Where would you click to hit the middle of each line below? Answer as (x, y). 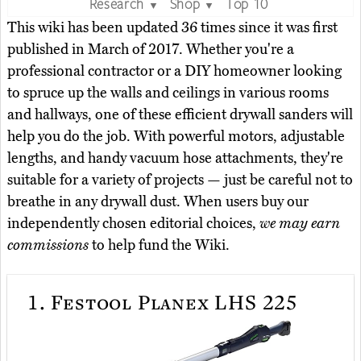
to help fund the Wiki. (159, 245)
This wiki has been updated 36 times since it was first (172, 27)
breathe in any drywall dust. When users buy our (158, 201)
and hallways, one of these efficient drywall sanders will (180, 114)
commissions (48, 245)
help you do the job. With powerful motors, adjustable (176, 136)
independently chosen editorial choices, (133, 223)
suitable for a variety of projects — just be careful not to (180, 179)
